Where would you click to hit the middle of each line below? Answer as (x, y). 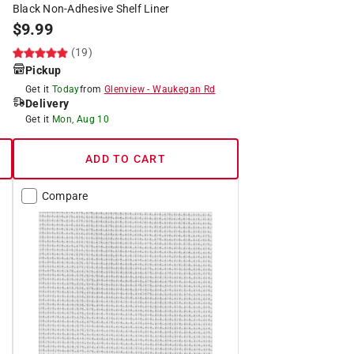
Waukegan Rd (184, 89)
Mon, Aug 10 (81, 119)
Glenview (124, 89)
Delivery (47, 103)
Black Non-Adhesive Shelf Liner (91, 8)
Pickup (43, 70)
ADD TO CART (126, 158)
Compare (65, 196)
